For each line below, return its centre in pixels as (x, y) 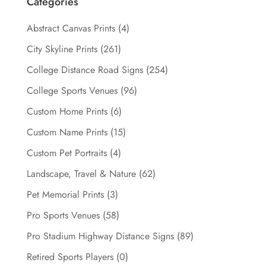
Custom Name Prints (67, 132)
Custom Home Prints (67, 112)
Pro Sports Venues (63, 216)
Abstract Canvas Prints (71, 28)
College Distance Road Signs (85, 70)
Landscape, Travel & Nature (81, 174)
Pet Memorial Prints (65, 195)
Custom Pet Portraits (66, 153)
